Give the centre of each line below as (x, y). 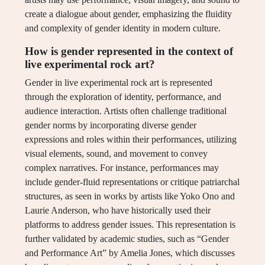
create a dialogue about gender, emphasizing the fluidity (128, 14)
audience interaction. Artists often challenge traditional (126, 111)
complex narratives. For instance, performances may (122, 168)
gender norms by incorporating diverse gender (111, 125)
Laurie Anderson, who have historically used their (118, 211)
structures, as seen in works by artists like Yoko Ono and (130, 196)
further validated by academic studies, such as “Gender (127, 239)
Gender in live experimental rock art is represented (119, 83)
